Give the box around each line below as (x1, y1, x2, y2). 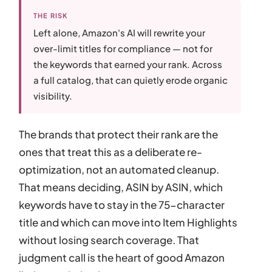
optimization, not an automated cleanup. (19, 162, 220, 176)
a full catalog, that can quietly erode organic (33, 73, 228, 86)
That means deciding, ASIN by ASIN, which (19, 180, 223, 194)
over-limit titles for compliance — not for (33, 42, 213, 54)
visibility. (33, 89, 73, 101)
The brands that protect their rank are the (19, 127, 219, 141)
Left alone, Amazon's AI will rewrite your (33, 26, 206, 38)
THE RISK (33, 11, 68, 19)
